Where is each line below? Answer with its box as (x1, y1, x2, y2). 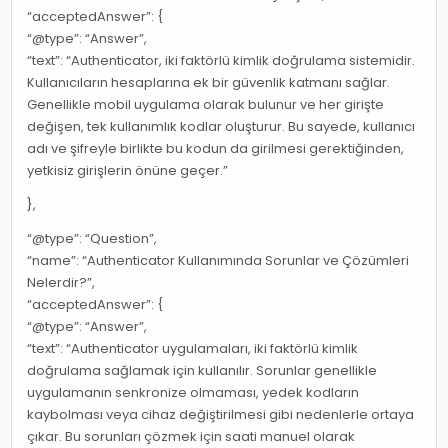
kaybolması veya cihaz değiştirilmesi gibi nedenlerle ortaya (27, 405, 415, 425)
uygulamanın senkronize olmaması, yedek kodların (27, 383, 360, 403)
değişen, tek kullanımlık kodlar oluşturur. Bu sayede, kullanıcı (27, 117, 416, 137)
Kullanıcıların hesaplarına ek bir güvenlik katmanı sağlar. (27, 73, 391, 93)
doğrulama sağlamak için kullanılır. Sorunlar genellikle (27, 361, 378, 381)
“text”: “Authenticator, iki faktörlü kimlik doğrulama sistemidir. (27, 51, 416, 71)
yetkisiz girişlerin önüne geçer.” (27, 161, 229, 181)
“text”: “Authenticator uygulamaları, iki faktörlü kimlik (27, 339, 359, 359)
